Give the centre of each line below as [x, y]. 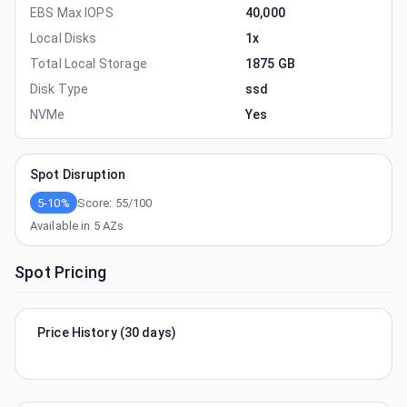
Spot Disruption [78, 174]
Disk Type [60, 89]
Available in [62, 226]
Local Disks [64, 38]
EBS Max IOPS [72, 13]
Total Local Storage [89, 64]
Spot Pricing [61, 272]
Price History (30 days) [107, 333]
